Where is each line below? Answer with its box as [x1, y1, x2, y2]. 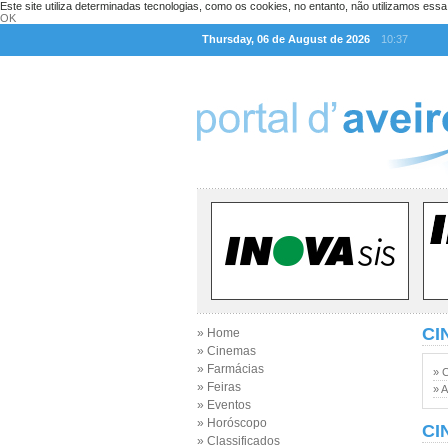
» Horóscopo [197, 416, 267, 430]
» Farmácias [197, 362, 264, 376]
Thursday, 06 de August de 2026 [202, 33, 370, 45]
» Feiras [197, 380, 241, 394]
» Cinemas [197, 344, 256, 358]
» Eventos [197, 398, 251, 412]
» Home [197, 326, 240, 340]
